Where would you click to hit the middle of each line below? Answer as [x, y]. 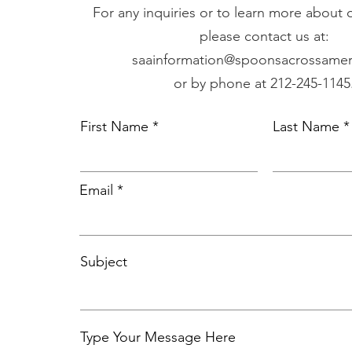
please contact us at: [264, 36]
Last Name [306, 126]
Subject [104, 262]
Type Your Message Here [158, 337]
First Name [114, 126]
